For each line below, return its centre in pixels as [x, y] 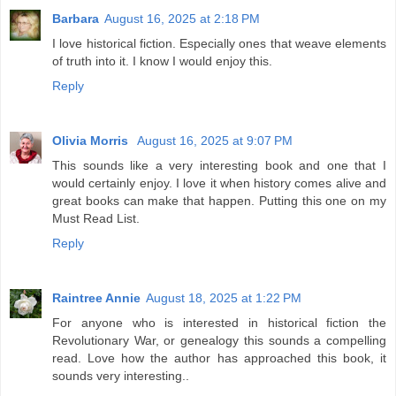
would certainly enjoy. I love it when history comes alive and [219, 183]
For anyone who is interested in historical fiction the [219, 322]
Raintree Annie [96, 297]
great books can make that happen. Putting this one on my [219, 200]
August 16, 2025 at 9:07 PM [215, 140]
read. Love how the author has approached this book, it [219, 358]
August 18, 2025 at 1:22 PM [224, 297]
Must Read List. [96, 218]
